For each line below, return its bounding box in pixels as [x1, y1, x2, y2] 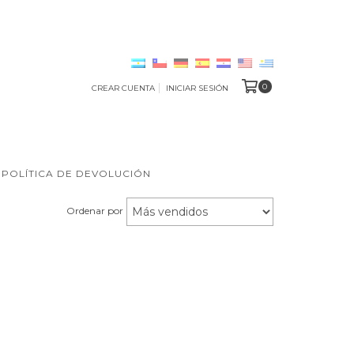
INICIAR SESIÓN [165, 82, 228, 93]
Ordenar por [66, 205, 123, 217]
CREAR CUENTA [91, 82, 155, 93]
